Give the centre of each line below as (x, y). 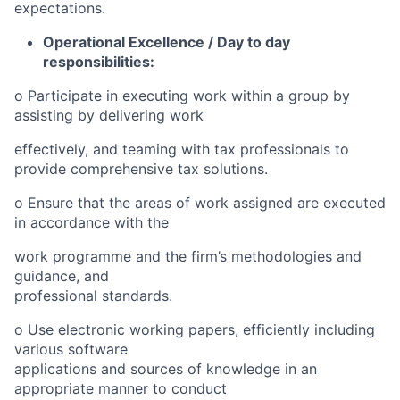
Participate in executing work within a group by (187, 96)
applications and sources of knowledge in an (166, 369)
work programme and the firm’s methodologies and (188, 256)
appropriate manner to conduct (121, 388)
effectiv (40, 149)
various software (71, 349)
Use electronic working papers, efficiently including (199, 329)
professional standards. (93, 296)
